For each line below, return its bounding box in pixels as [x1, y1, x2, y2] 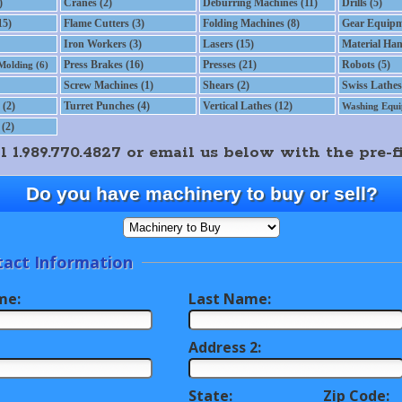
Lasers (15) [202, 38, 254, 50]
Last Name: [188, 289, 271, 309]
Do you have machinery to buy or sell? [26, 183, 378, 204]
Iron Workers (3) [63, 38, 142, 50]
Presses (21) [202, 58, 257, 71]
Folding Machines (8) [202, 17, 300, 30]
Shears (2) [202, 79, 249, 92]
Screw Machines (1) [63, 79, 153, 92]
